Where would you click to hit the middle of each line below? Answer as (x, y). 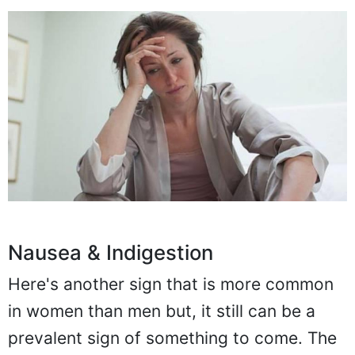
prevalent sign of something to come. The (172, 338)
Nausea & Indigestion (111, 252)
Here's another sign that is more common (171, 284)
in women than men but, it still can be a (162, 311)
